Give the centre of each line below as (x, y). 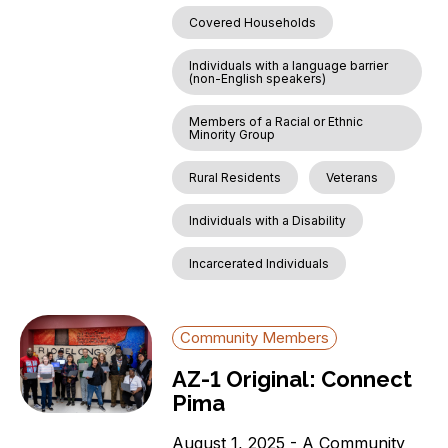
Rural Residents (235, 178)
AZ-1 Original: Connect (292, 379)
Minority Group (232, 135)
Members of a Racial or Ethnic (276, 122)
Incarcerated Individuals (259, 264)
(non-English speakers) (258, 79)
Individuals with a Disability (268, 221)
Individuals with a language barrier (289, 66)
